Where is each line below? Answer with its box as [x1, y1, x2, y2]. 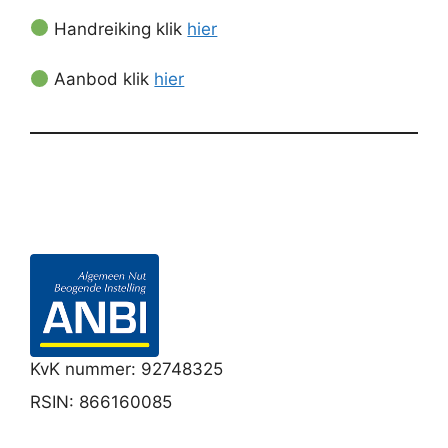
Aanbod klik [49, 69, 155, 90]
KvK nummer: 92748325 [30, 358, 223, 379]
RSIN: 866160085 [30, 392, 172, 413]
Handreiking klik [49, 18, 188, 39]
